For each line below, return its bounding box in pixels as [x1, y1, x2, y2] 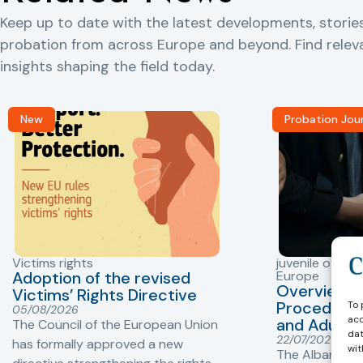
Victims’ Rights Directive [12, 284, 197, 306]
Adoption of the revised [12, 267, 190, 289]
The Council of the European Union [12, 316, 218, 334]
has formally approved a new [12, 335, 183, 353]
